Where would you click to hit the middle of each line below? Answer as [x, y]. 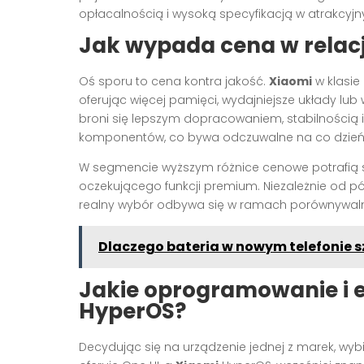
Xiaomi [290, 82]
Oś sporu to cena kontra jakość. [174, 82]
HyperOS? [132, 312]
